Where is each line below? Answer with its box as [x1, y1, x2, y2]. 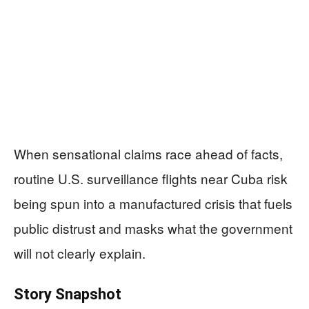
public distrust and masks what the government [14, 219, 292, 238]
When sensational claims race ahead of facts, [14, 144, 283, 163]
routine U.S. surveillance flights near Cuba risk [14, 169, 288, 188]
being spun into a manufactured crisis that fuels [14, 194, 292, 213]
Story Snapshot [14, 286, 121, 303]
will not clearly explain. [14, 243, 146, 263]
